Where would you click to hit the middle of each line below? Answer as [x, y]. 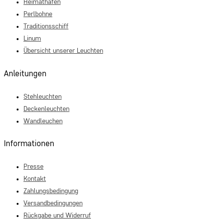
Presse [33, 166]
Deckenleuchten [46, 109]
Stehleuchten [43, 97]
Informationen [29, 144]
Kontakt [35, 179]
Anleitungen [25, 74]
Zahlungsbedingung [51, 191]
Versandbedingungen [53, 203]
